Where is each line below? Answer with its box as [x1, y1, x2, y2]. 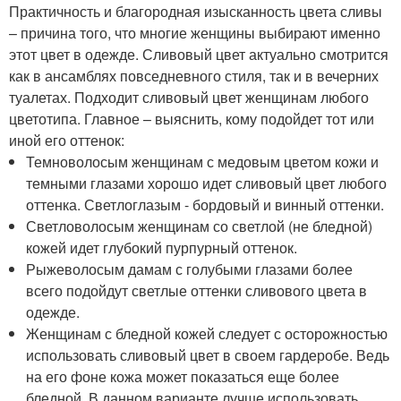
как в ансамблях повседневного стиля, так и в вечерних [9, 65, 379, 86]
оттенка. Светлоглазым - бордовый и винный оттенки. [26, 194, 385, 215]
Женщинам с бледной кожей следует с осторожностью [26, 323, 388, 344]
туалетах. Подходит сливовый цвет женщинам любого [9, 87, 369, 107]
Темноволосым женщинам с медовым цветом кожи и [26, 151, 380, 172]
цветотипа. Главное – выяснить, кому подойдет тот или [9, 108, 374, 129]
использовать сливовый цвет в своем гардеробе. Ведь [26, 345, 390, 365]
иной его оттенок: [9, 130, 124, 150]
